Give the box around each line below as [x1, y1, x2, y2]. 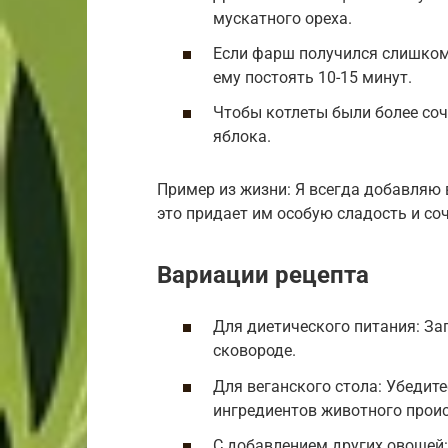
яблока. [213, 127, 271, 147]
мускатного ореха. [213, 8, 352, 28]
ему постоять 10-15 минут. [213, 68, 412, 88]
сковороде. [213, 341, 296, 361]
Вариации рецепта [157, 261, 369, 290]
